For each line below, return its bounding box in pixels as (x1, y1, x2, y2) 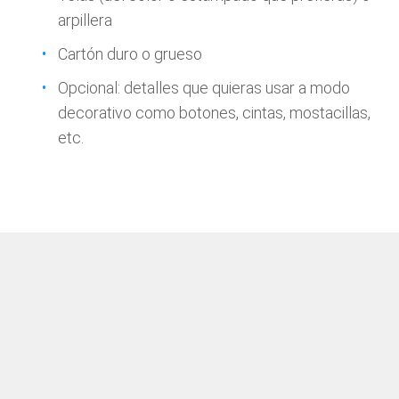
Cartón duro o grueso (58, 45, 202, 63)
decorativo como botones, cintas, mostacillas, (58, 103, 370, 122)
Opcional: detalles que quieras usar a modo (58, 78, 350, 97)
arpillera (58, 11, 112, 29)
